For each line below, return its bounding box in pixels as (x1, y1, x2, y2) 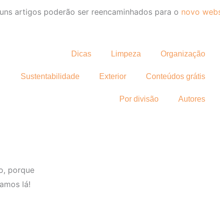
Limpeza (110, 50, 141, 58)
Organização (160, 50, 205, 58)
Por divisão (119, 95, 159, 103)
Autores (178, 95, 205, 103)
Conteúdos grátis (145, 72, 205, 81)
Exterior (99, 72, 126, 81)
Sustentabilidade (20, 72, 80, 81)
